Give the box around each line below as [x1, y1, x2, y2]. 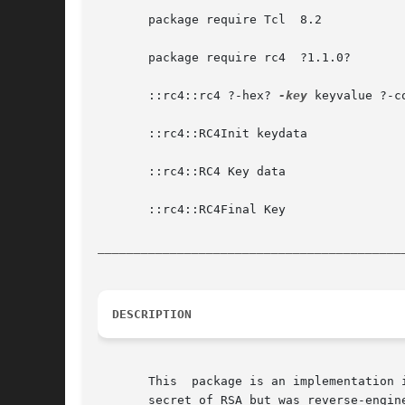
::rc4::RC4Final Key [98, 202, 286, 217]
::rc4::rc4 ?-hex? [98, 89, 278, 103]
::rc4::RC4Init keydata [98, 127, 307, 141]
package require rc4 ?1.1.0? [98, 51, 351, 65]
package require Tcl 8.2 [98, 13, 322, 27]
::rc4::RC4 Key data [98, 165, 286, 179]
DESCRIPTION [112, 307, 192, 322]
